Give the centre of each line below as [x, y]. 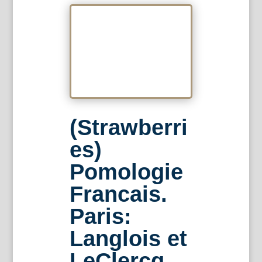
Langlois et [128, 239]
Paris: [100, 217]
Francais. [118, 194]
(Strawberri [128, 128]
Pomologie [126, 172]
